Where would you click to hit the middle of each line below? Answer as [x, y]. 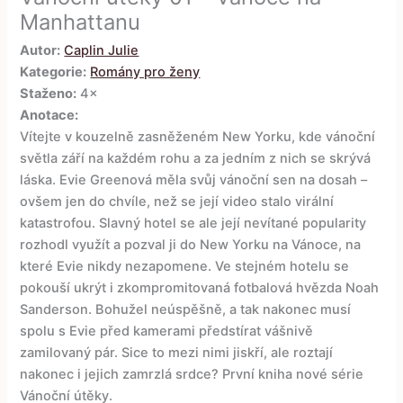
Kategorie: [54, 72]
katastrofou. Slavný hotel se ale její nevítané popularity [193, 224]
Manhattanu [81, 22]
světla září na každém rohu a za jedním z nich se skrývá [196, 159]
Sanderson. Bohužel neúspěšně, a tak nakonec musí [186, 310]
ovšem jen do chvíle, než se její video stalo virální [177, 202]
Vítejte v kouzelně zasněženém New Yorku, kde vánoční [198, 137]
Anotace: [49, 116]
